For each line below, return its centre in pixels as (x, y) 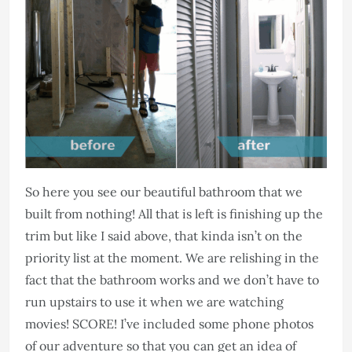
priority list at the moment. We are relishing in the (172, 257)
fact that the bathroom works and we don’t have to (172, 279)
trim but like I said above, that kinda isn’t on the (164, 235)
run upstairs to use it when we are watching (154, 301)
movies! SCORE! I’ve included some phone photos (169, 323)
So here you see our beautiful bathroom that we (164, 191)
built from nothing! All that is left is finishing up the (174, 213)
